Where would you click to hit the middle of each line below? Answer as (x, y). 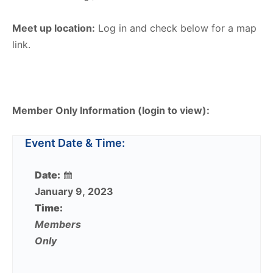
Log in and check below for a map (176, 28)
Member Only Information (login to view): (112, 110)
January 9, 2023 (74, 191)
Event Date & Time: (75, 143)
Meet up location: (54, 28)
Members (58, 224)
